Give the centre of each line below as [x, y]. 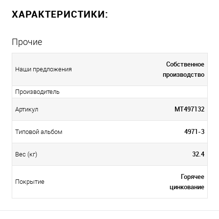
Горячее [193, 176]
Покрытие [30, 181]
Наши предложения [44, 69]
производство [184, 74]
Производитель [37, 91]
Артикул [27, 109]
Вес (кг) [26, 154]
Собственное [185, 64]
